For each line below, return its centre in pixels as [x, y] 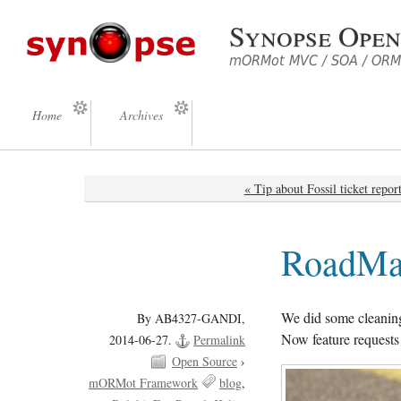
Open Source [205, 361]
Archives [141, 115]
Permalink [220, 339]
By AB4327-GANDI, [192, 318]
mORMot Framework [144, 382]
